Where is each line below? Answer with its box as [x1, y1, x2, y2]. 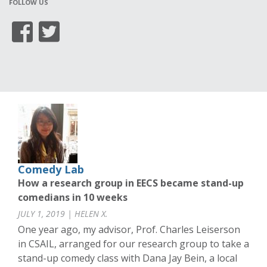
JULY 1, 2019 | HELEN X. [18, 208, 108, 220]
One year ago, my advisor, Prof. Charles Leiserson [18, 223, 240, 237]
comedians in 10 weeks [18, 191, 128, 204]
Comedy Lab [18, 162, 84, 177]
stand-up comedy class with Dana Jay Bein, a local [18, 252, 237, 265]
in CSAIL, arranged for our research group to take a [18, 237, 249, 251]
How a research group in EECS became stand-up [18, 176, 244, 190]
